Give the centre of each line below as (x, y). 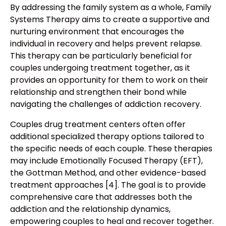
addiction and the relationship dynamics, (90, 209)
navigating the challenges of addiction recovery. (106, 104)
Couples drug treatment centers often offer (98, 125)
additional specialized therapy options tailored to (107, 137)
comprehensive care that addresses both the (101, 197)
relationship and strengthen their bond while (98, 92)
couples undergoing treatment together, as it (100, 68)
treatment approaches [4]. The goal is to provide (108, 185)
